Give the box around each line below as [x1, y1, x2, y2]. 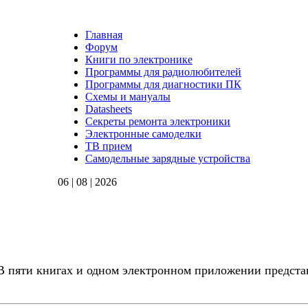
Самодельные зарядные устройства [85, 153, 250, 164]
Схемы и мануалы [85, 91, 170, 102]
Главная [85, 29, 122, 41]
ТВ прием [85, 140, 132, 152]
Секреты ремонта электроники [85, 115, 230, 127]
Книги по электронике [85, 54, 192, 65]
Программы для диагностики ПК [85, 78, 241, 90]
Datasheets [85, 103, 132, 115]
